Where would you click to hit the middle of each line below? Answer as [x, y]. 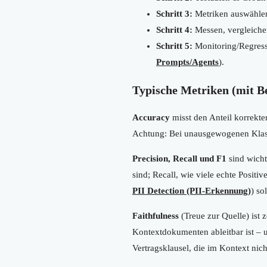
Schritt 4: [174, 30]
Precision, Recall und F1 [179, 158]
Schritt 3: [174, 13]
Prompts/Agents [187, 62]
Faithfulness [156, 215]
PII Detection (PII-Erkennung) [192, 190]
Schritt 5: [174, 46]
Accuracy [151, 117]
